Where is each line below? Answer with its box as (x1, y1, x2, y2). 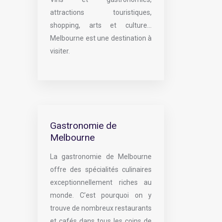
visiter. (50, 47, 70, 55)
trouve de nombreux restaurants (50, 204, 152, 212)
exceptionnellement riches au (50, 178, 152, 186)
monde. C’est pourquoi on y (50, 191, 152, 199)
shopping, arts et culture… (50, 21, 152, 29)
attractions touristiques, (50, 8, 152, 16)
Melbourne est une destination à (50, 34, 152, 42)
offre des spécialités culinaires (50, 166, 152, 173)
